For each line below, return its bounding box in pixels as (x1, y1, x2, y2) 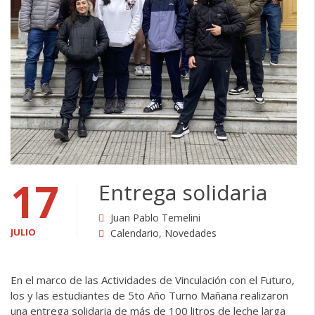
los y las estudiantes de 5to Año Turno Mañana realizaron (11, 288, 288, 302)
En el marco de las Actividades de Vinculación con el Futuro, (11, 272, 295, 287)
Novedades (165, 226, 217, 240)
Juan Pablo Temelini (110, 210, 200, 224)
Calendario (110, 226, 159, 240)
